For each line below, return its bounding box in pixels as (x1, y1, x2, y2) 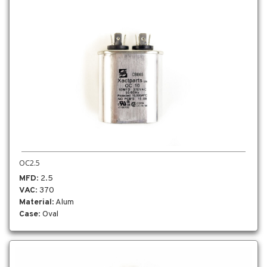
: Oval (38, 209, 58, 219)
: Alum (52, 197, 74, 207)
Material (19, 197, 52, 207)
